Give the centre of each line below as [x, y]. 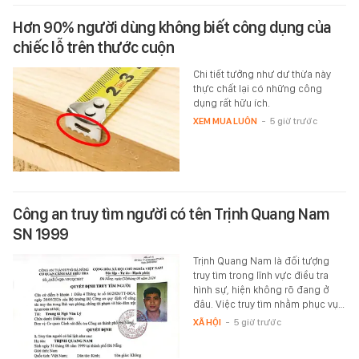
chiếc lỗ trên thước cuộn [93, 48]
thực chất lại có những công [257, 89]
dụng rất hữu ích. [231, 103]
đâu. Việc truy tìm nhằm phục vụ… [268, 305]
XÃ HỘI [207, 323]
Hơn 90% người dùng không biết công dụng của [172, 28]
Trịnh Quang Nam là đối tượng [261, 261]
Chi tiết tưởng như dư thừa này [262, 75]
